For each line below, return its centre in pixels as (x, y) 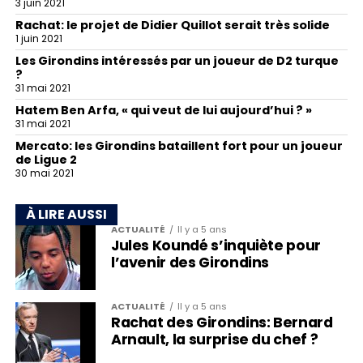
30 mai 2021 (44, 173)
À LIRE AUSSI (66, 214)
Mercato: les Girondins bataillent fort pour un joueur (179, 145)
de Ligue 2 (46, 159)
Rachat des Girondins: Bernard (222, 322)
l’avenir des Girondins (190, 262)
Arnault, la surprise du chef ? (214, 339)
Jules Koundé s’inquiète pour (216, 245)
